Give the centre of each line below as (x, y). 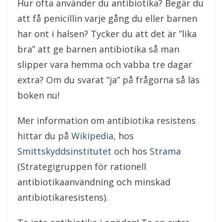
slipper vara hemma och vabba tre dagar (105, 64)
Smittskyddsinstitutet (64, 151)
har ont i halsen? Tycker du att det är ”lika (107, 34)
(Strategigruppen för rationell (82, 166)
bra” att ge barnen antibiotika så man (98, 49)
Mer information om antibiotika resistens (107, 120)
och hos (131, 151)
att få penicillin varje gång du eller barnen (107, 18)
